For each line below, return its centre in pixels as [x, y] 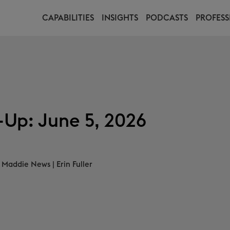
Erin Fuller [74, 165]
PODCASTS [167, 18]
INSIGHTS [120, 18]
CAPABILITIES [68, 18]
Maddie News [26, 165]
